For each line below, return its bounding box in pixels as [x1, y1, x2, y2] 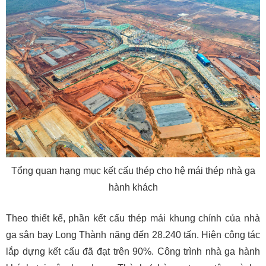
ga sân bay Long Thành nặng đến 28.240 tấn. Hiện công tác [6, 229, 260, 240]
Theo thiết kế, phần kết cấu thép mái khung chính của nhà [6, 213, 260, 223]
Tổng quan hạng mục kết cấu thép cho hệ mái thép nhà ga [11, 165, 255, 176]
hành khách [108, 182, 158, 192]
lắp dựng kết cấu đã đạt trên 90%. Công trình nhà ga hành [6, 246, 260, 256]
